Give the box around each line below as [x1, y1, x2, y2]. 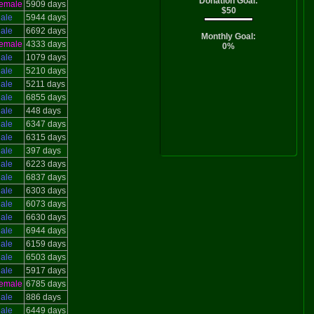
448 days [25, 106, 61, 116]
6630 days [25, 212, 66, 222]
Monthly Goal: [201, 32, 256, 41]
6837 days [25, 172, 66, 182]
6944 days [25, 226, 66, 235]
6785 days [25, 279, 66, 289]
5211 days [25, 79, 65, 89]
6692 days [25, 26, 66, 36]
